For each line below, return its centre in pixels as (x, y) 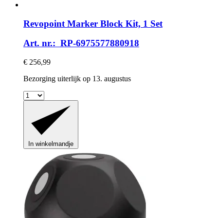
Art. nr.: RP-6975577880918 (81, 43)
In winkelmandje (51, 144)
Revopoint (44, 23)
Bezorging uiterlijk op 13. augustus (77, 79)
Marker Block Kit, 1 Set (114, 23)
